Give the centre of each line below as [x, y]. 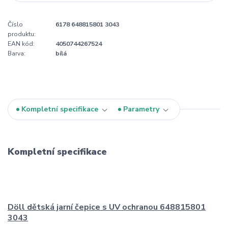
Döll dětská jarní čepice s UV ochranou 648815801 [107, 207]
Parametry [141, 109]
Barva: [17, 54]
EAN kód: [21, 44]
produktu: [22, 34]
